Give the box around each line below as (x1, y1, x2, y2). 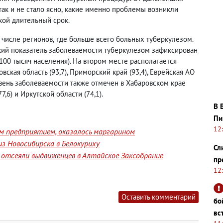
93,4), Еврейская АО (131, 67, 195, 77)
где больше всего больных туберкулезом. (56, 34, 193, 44)
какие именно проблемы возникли (65, 4, 178, 14)
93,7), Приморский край (51, 67, 127, 77)
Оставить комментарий (121, 192, 196, 202)
